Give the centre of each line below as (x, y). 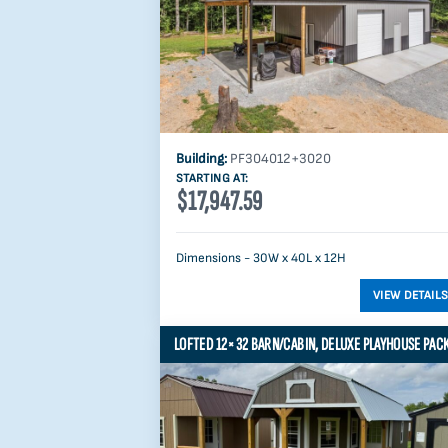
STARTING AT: (212, 178)
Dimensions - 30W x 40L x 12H (261, 257)
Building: (203, 158)
